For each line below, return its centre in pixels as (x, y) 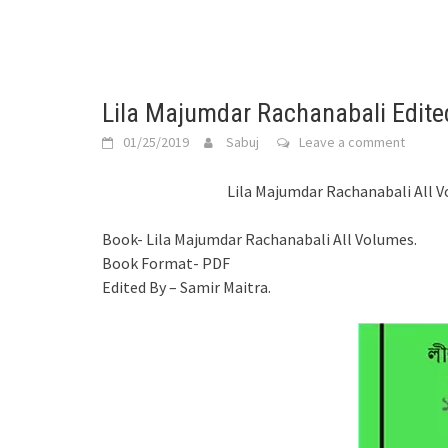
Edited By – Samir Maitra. (186, 287)
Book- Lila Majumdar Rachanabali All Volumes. (259, 239)
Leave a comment (352, 142)
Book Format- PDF (166, 263)
